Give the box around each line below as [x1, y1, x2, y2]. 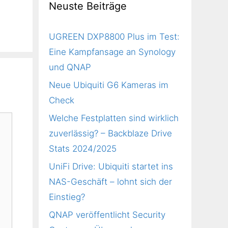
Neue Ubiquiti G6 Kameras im [49, 80, 168, 90]
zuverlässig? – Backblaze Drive [49, 128, 172, 138]
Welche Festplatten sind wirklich [49, 113, 179, 123]
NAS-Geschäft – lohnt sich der [49, 177, 172, 187]
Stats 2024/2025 [49, 144, 117, 154]
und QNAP [49, 62, 91, 72]
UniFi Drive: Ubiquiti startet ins [49, 161, 173, 172]
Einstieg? [49, 192, 85, 202]
